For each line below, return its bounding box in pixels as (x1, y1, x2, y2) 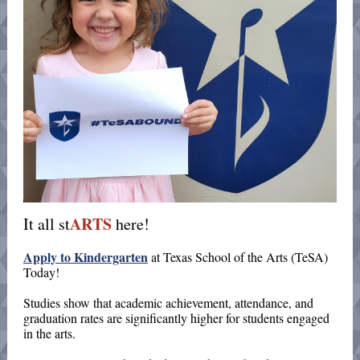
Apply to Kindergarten (23, 247, 148, 266)
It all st (23, 213, 70, 235)
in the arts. (23, 325, 76, 342)
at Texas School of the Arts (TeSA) (148, 248, 328, 265)
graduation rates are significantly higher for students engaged (23, 309, 329, 326)
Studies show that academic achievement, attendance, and (23, 294, 313, 311)
